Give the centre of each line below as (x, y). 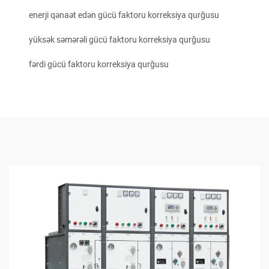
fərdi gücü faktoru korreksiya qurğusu (99, 65)
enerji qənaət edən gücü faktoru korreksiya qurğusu (124, 15)
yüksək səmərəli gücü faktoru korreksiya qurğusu (119, 40)
